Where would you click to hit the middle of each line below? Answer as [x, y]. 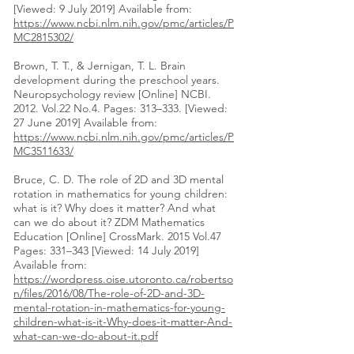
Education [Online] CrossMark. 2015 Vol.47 [117, 237]
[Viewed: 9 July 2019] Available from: [103, 9]
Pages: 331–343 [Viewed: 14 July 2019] [106, 251]
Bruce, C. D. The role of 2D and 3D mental [119, 180]
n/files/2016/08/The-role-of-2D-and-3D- [109, 294]
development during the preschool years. [117, 80]
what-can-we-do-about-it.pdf [86, 336]
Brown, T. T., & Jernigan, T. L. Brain [100, 66]
